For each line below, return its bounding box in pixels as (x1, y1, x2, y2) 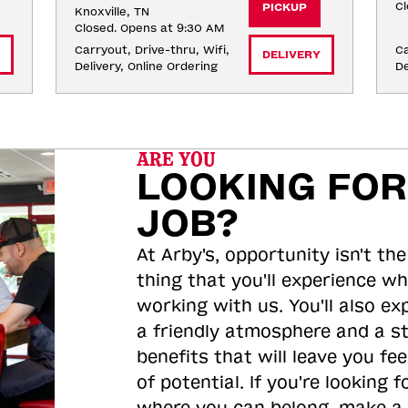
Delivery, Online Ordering (74, 60, 218, 73)
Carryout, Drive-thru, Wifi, (74, 44, 229, 56)
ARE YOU (136, 148, 216, 171)
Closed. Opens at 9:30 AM (74, 22, 224, 35)
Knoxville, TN (74, 5, 149, 18)
